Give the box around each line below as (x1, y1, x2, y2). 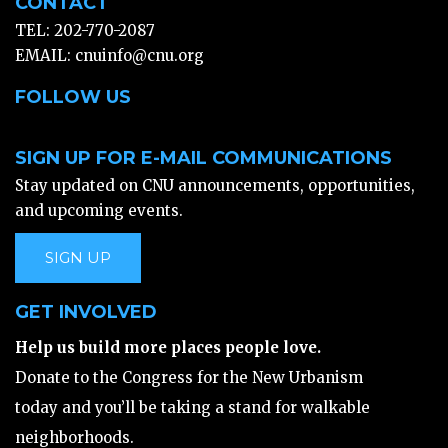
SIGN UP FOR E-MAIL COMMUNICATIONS (15, 147, 392, 169)
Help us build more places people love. (15, 338, 321, 357)
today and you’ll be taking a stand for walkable (15, 398, 370, 417)
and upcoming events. (15, 201, 183, 220)
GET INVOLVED (15, 301, 157, 323)
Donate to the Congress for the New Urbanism (15, 368, 363, 387)
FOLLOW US (15, 86, 131, 108)
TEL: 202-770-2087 (15, 21, 155, 40)
